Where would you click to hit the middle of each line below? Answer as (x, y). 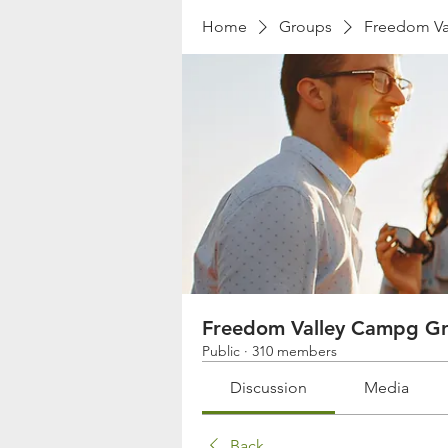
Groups (305, 26)
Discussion (269, 387)
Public (221, 351)
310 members (294, 351)
